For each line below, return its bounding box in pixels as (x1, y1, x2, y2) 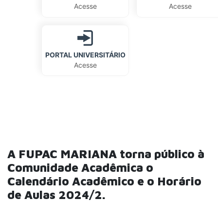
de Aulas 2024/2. (7, 188, 106, 201)
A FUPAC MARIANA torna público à (7, 147, 204, 161)
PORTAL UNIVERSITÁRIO (45, 51, 126, 59)
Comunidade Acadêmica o (7, 161, 153, 174)
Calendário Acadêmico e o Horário (7, 174, 201, 188)
